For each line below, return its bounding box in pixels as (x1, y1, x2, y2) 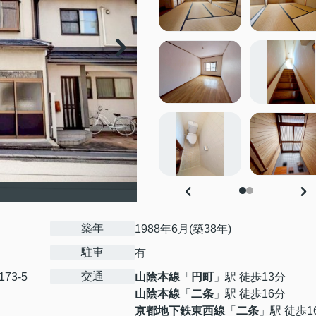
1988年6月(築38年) (135, 223, 231, 235)
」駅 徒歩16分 (214, 288, 286, 300)
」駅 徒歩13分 (214, 271, 286, 283)
